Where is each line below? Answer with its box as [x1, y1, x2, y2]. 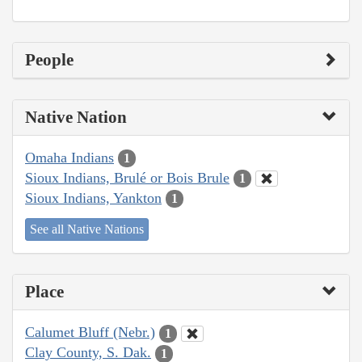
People [25, 49, 74, 69]
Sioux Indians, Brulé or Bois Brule [25, 169, 229, 186]
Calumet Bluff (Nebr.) [25, 324, 155, 341]
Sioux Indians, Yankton [25, 189, 162, 206]
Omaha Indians [25, 149, 114, 166]
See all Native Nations [30, 222, 144, 237]
